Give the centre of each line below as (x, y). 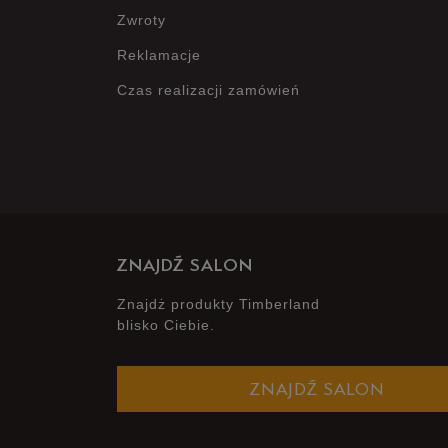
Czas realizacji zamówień (208, 90)
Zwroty (141, 20)
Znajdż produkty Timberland (218, 304)
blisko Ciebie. (166, 325)
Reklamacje (159, 55)
